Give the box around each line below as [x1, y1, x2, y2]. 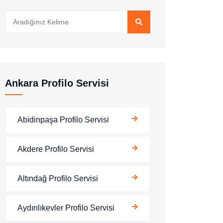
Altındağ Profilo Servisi [17, 174, 98, 183]
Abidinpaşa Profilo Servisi [17, 115, 109, 124]
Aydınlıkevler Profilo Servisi [17, 204, 114, 212]
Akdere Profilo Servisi [17, 145, 94, 153]
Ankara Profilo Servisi [5, 78, 109, 89]
